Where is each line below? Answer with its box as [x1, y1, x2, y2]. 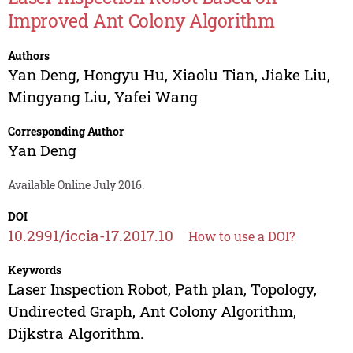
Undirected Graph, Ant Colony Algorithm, [7, 301, 296, 321]
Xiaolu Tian [171, 65, 255, 85]
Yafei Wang [113, 87, 198, 107]
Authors [7, 48, 50, 64]
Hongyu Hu [83, 65, 165, 85]
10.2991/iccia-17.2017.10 [7, 225, 173, 246]
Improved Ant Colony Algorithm [7, 9, 275, 33]
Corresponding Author [7, 124, 124, 139]
